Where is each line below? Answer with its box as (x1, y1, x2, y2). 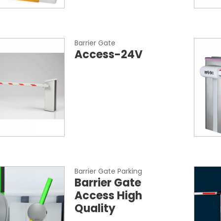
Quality (74, 201, 115, 216)
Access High (74, 188, 142, 203)
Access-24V (74, 47, 143, 62)
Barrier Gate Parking (74, 166, 142, 176)
